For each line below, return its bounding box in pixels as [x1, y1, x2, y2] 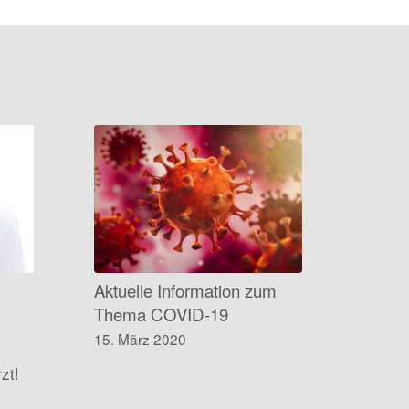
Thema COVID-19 [94, 301, 229, 326]
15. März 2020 [94, 328, 187, 349]
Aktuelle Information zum [94, 278, 278, 302]
